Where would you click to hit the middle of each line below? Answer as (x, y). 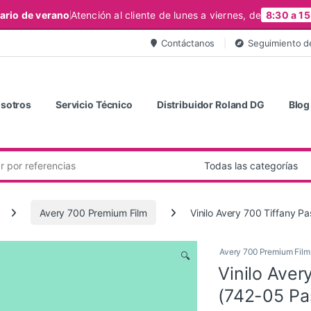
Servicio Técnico (94, 105)
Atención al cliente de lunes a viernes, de (166, 15)
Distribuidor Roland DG (210, 105)
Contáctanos (188, 43)
